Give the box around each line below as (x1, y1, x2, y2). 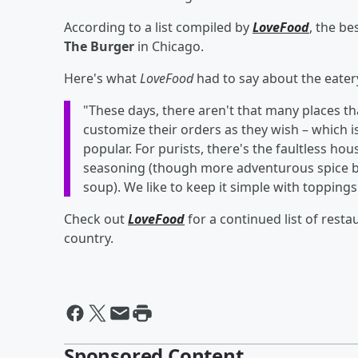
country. (64, 229, 113, 247)
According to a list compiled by (64, 18, 253, 36)
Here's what (64, 69, 140, 87)
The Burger (64, 37, 134, 55)
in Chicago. (134, 37, 204, 55)
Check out (64, 209, 128, 228)
